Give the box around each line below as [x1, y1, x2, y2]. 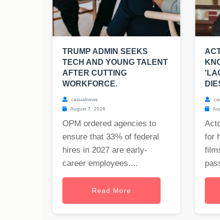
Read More [92, 187, 131, 195]
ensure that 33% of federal [62, 132, 159, 142]
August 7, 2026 [69, 106, 106, 112]
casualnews [70, 97, 98, 103]
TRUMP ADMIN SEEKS [62, 47, 148, 56]
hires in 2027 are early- [62, 145, 147, 155]
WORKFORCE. [62, 80, 117, 88]
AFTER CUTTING [62, 69, 127, 78]
